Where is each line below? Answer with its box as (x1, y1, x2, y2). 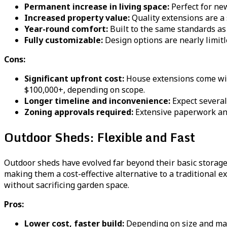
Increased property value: (24, 12, 130, 23)
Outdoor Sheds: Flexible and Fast (4, 127, 195, 147)
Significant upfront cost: (24, 72, 124, 84)
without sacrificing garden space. (4, 179, 129, 191)
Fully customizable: (24, 34, 103, 46)
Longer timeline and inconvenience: (24, 95, 170, 106)
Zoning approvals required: (24, 106, 133, 118)
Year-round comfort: (24, 23, 108, 34)
